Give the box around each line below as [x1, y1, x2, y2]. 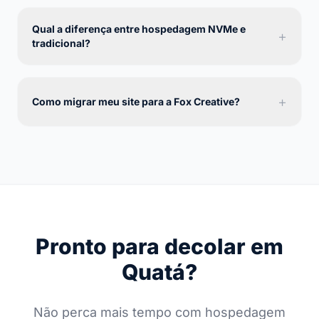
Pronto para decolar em [36, 233, 283, 259]
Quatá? [122, 258, 197, 285]
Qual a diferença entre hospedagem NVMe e [32, 22, 246, 35]
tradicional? [32, 36, 90, 49]
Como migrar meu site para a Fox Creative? [32, 95, 240, 108]
